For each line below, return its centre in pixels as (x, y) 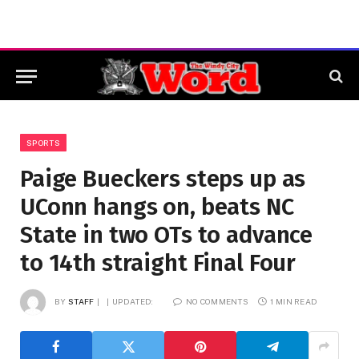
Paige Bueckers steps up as (163, 179)
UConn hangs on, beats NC (157, 207)
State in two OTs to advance (167, 235)
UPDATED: (133, 301)
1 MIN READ (294, 301)
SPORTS (43, 143)
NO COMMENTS (217, 301)
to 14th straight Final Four (158, 263)
